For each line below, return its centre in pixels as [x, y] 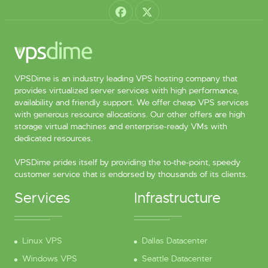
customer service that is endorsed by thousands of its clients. [131, 174]
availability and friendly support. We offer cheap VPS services [131, 103]
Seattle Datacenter [177, 259]
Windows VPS [49, 259]
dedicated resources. [53, 138]
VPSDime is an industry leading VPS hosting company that [126, 79]
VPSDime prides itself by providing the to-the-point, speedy [127, 162]
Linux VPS [42, 241]
